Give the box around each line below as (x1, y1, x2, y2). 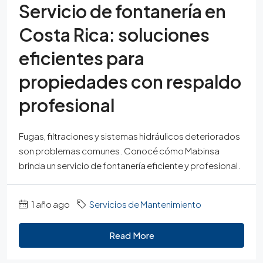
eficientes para (19, 47, 144, 69)
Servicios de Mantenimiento (89, 198, 201, 210)
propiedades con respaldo (19, 70, 241, 93)
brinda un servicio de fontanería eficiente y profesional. (19, 160, 241, 171)
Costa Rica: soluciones (19, 23, 210, 46)
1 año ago (30, 198, 70, 210)
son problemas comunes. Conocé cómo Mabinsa (19, 145, 220, 156)
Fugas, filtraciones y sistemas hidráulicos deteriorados (19, 130, 240, 141)
